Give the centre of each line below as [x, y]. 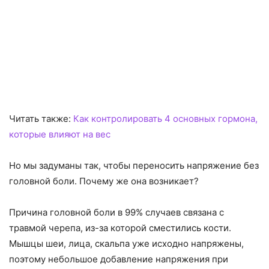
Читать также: [41, 119]
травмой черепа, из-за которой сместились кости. [120, 228]
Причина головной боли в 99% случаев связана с [116, 213]
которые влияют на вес [60, 134]
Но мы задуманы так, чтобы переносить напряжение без [134, 166]
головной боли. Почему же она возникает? [104, 181]
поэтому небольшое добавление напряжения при [119, 259]
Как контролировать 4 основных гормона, [165, 119]
